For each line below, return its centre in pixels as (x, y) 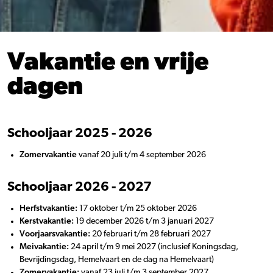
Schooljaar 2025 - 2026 (80, 133)
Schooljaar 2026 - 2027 (80, 186)
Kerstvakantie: (47, 221)
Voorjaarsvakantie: (55, 234)
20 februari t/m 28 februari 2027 (151, 234)
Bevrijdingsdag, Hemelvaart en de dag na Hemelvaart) (117, 260)
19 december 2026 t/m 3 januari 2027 (144, 221)
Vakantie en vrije (108, 62)
